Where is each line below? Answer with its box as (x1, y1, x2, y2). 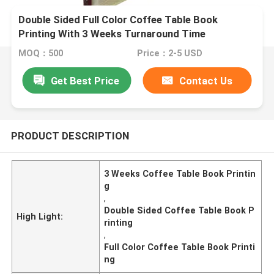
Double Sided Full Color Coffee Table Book (18, 13, 218, 26)
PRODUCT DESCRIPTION (10, 129, 129, 142)
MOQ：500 (18, 48, 64, 59)
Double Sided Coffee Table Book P (104, 205, 255, 215)
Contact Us (179, 74, 233, 87)
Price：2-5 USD (136, 48, 202, 59)
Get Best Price (51, 74, 120, 87)
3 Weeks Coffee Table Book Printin (104, 168, 256, 179)
